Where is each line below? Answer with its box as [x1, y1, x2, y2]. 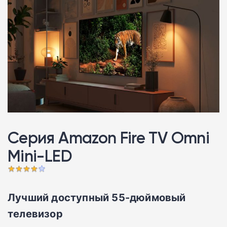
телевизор [8, 206, 63, 220]
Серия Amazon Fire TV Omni [8, 127, 209, 147]
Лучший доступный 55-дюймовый [8, 190, 186, 204]
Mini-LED [8, 145, 72, 166]
